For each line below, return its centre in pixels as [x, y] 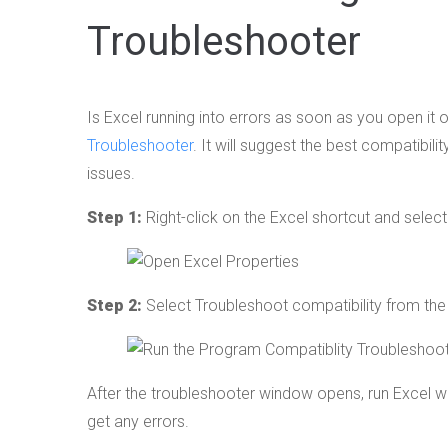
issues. [111, 173]
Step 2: [114, 305]
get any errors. [138, 421]
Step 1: [114, 217]
